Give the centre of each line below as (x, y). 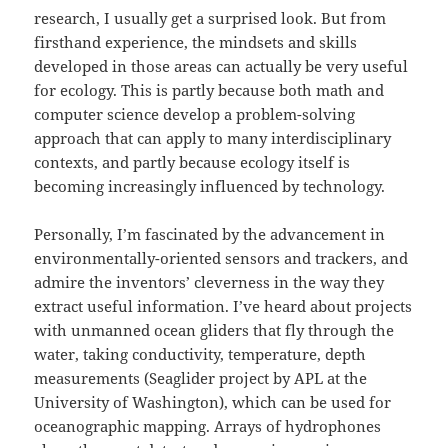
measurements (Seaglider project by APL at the (201, 378)
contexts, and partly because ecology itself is (192, 162)
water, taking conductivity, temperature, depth (200, 354)
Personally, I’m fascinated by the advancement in (210, 234)
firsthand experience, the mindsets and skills (196, 42)
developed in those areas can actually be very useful (221, 66)
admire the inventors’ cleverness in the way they (209, 282)
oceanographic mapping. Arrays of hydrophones (208, 426)
